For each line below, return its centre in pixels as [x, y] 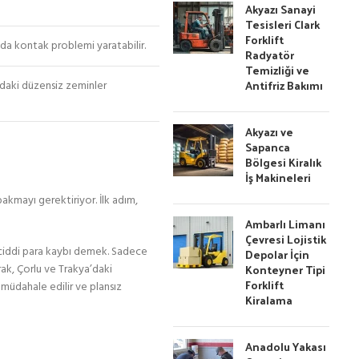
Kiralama [269, 300]
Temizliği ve [278, 70]
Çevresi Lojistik [286, 239]
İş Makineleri [278, 177]
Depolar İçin [278, 254]
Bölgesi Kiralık [284, 162]
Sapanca [268, 147]
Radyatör [270, 55]
